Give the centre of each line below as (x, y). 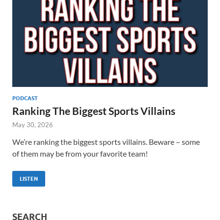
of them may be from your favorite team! (80, 153)
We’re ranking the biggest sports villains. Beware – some (106, 141)
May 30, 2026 (33, 124)
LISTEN (29, 179)
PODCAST (25, 98)
